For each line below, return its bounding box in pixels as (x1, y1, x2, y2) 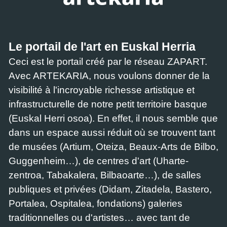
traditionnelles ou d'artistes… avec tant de (9, 212, 190, 223)
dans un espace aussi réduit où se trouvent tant (9, 127, 215, 138)
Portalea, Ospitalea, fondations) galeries (9, 198, 182, 209)
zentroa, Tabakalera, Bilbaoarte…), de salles (9, 170, 201, 180)
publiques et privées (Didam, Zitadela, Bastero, (9, 184, 212, 195)
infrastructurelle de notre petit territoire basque (9, 99, 207, 109)
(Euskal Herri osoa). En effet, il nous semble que (9, 113, 218, 124)
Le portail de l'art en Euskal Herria (9, 40, 196, 53)
